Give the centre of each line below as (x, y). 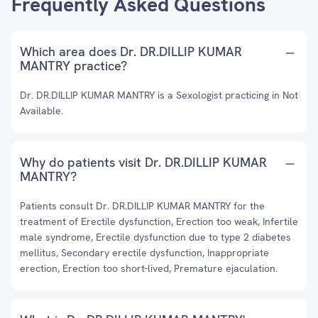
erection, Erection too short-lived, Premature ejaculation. (149, 268)
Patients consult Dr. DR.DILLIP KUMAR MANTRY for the (142, 206)
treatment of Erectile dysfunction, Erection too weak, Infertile (159, 221)
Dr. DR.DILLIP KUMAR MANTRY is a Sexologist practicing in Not (159, 95)
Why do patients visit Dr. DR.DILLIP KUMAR (143, 162)
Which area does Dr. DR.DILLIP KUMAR (131, 51)
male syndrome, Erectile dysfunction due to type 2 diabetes (155, 237)
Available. (42, 111)
